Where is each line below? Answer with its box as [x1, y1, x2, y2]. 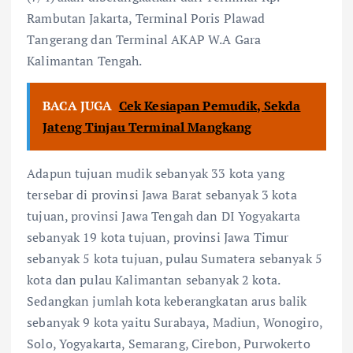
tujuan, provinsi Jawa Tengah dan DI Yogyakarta [27, 207, 301, 225]
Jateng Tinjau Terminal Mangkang [43, 118, 252, 136]
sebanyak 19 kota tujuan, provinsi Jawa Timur [27, 229, 289, 247]
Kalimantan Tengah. [27, 52, 143, 70]
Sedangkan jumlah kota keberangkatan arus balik [27, 292, 307, 310]
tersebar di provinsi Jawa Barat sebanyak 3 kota [27, 186, 297, 204]
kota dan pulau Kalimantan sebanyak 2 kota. [27, 271, 280, 289]
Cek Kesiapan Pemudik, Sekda [118, 97, 301, 115]
